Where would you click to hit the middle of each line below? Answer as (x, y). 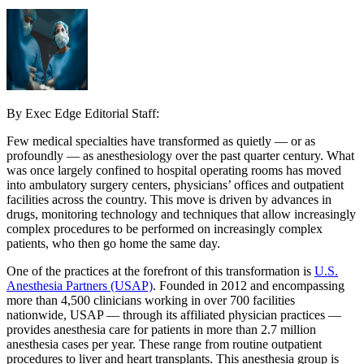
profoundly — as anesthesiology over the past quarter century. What (180, 155)
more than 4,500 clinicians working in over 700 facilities (151, 300)
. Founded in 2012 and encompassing (249, 285)
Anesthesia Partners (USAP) (80, 285)
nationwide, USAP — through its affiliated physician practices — (174, 314)
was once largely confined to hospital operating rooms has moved (174, 170)
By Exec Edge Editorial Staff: (83, 113)
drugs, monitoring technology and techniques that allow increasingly (181, 214)
